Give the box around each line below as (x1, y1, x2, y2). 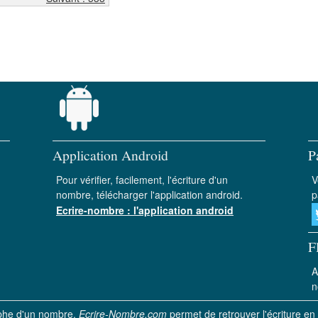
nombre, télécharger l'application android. (56, 187, 243, 202)
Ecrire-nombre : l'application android (56, 203, 234, 217)
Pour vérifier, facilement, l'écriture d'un (56, 172, 228, 187)
